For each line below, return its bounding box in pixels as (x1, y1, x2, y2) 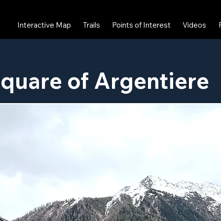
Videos (183, 20, 207, 30)
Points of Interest (112, 20, 171, 30)
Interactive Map (17, 20, 72, 30)
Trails (83, 20, 101, 30)
